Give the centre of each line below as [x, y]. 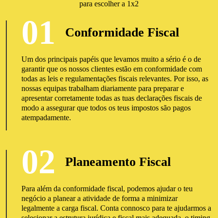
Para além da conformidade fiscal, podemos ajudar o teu [107, 189]
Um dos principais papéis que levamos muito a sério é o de [111, 59]
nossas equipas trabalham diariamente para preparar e [102, 88]
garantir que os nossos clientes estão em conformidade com [111, 69]
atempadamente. [46, 118]
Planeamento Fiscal [118, 162]
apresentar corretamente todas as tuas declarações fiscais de [111, 98]
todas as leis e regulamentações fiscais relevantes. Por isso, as [115, 79]
